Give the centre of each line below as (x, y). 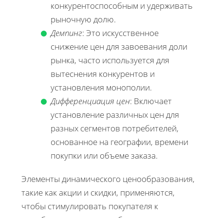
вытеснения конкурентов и (103, 73)
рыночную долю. (83, 19)
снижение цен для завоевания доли (119, 46)
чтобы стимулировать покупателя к (90, 206)
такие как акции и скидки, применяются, (98, 192)
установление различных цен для (115, 114)
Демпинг (66, 33)
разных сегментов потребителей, (115, 128)
